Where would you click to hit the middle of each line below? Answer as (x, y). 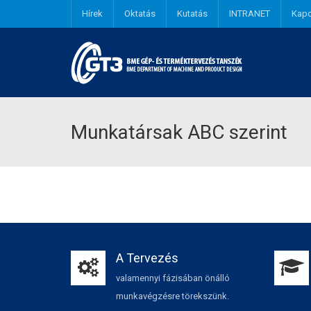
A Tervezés (147, 258)
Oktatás (140, 14)
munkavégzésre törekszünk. (173, 296)
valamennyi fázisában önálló (173, 278)
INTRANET (250, 14)
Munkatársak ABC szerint (179, 132)
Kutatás (192, 14)
